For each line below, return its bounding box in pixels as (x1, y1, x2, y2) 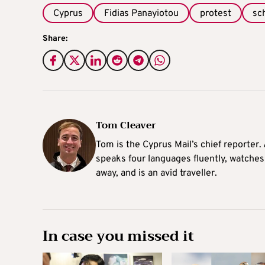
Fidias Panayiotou (104, 8, 179, 20)
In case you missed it (43, 224, 194, 249)
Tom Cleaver (96, 117, 156, 134)
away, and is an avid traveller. (96, 167, 217, 180)
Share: (43, 34, 67, 44)
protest (200, 8, 231, 20)
